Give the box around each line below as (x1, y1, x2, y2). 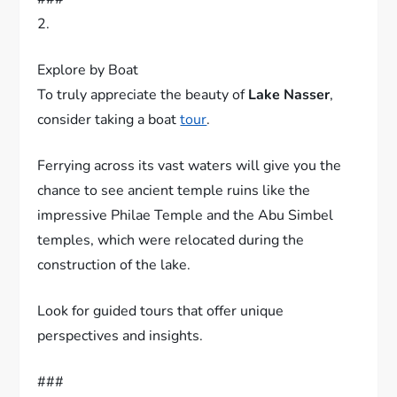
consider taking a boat (37, 133, 181, 153)
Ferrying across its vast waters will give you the (37, 179, 342, 199)
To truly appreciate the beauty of (37, 108, 249, 128)
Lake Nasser (248, 108, 331, 128)
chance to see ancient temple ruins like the (37, 204, 311, 224)
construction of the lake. (37, 278, 191, 299)
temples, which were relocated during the (37, 253, 305, 274)
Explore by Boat (37, 83, 139, 104)
